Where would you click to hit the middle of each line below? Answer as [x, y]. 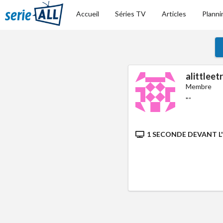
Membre [199, 86]
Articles [174, 14]
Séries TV [131, 14]
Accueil [88, 14]
